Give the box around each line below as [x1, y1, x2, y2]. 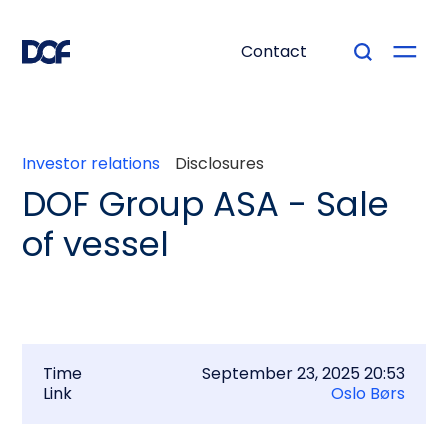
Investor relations [22, 152, 161, 175]
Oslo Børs [331, 382, 406, 405]
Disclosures [175, 152, 265, 175]
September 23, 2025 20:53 [202, 362, 406, 385]
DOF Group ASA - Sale [22, 180, 390, 228]
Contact [240, 40, 307, 63]
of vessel [22, 220, 170, 268]
